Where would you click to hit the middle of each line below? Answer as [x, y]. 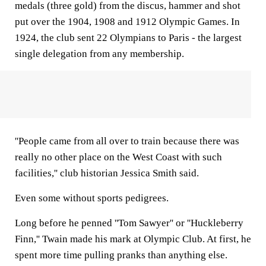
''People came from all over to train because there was [127, 141]
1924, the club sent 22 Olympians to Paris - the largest [128, 38]
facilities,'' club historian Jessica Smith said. [107, 173]
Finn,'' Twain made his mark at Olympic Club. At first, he [133, 239]
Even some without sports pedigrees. [92, 198]
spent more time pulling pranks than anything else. [121, 255]
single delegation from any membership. [99, 54]
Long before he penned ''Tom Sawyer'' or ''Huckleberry [129, 223]
